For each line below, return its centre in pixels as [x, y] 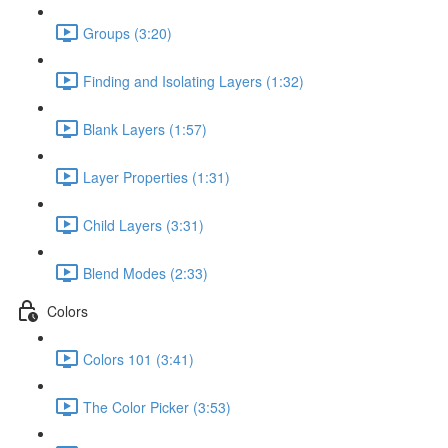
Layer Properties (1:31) [156, 176]
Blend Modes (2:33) [145, 272]
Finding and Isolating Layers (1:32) [193, 80]
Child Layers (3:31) [143, 224]
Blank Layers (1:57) [145, 128]
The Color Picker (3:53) [157, 406]
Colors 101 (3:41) [138, 358]
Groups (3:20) [127, 32]
